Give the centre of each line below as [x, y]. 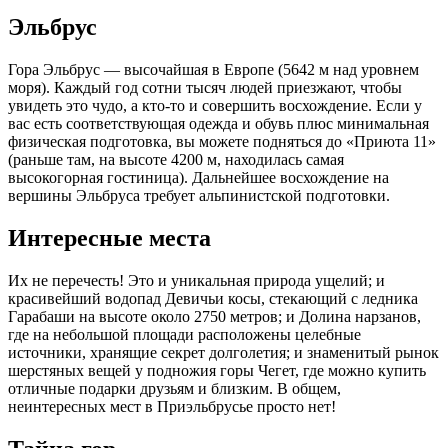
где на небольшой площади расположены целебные [184, 335]
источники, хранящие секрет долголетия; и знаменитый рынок [223, 353]
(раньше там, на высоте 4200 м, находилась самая [176, 160]
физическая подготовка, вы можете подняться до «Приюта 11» [222, 142]
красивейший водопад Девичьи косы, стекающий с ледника [213, 299]
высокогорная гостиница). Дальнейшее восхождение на [198, 178]
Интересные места [109, 238]
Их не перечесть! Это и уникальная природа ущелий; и [196, 281]
